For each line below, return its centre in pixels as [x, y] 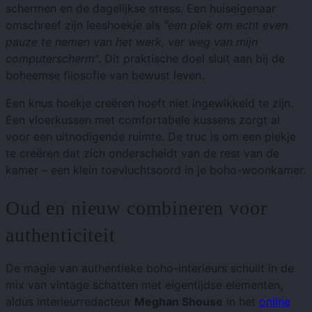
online [275, 302]
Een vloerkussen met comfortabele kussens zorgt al [143, 120]
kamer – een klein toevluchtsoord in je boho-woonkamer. [156, 170]
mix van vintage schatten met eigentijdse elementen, [144, 285]
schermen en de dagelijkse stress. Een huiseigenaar [141, 9]
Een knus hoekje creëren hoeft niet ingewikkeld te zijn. [149, 103]
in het [241, 302]
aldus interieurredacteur [70, 302]
